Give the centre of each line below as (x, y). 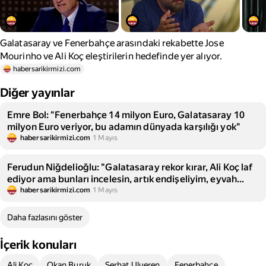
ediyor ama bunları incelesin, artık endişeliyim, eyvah (122, 179)
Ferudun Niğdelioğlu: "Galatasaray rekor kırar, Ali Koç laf (130, 167)
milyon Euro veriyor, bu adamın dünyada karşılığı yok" (124, 127)
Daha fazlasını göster (45, 217)
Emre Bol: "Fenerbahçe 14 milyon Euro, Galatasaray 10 (126, 115)
